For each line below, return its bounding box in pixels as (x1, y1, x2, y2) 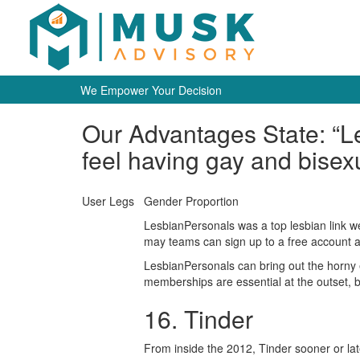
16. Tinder (144, 301, 253, 336)
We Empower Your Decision (80, 82, 222, 98)
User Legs (82, 193, 134, 209)
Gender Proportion (144, 193, 239, 209)
